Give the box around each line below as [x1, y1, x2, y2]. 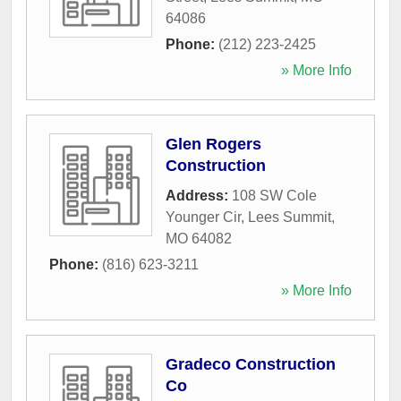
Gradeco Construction [166, 354, 336, 373]
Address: [166, 187, 232, 203]
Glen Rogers [166, 134, 261, 153]
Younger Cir [166, 209, 241, 225]
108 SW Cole [232, 187, 317, 203]
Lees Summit [248, 209, 331, 225]
